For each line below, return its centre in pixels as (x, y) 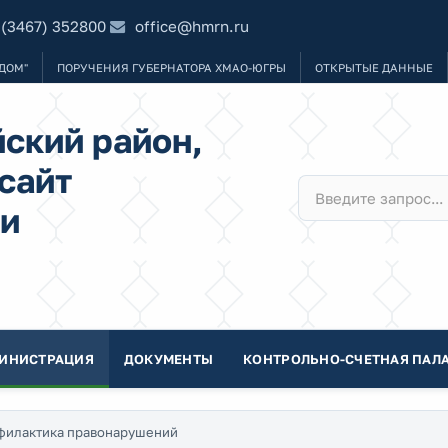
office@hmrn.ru (192, 25)
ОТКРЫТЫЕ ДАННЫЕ (374, 67)
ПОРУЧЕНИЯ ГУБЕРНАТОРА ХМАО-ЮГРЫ (171, 67)
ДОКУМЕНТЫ (168, 359)
